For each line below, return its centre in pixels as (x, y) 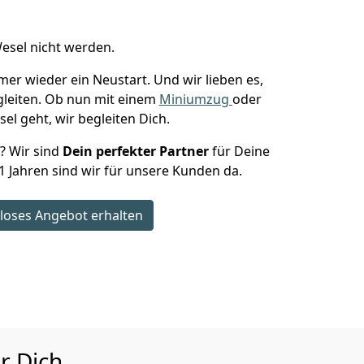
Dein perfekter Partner (136, 151)
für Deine (239, 151)
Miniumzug (196, 99)
